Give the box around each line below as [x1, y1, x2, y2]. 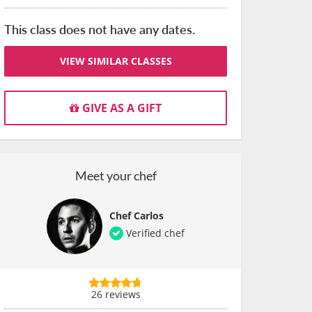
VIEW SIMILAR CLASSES [59, 54, 172, 68]
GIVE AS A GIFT [79, 100, 162, 116]
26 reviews [91, 288, 141, 301]
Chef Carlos [109, 209, 164, 222]
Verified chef [123, 226, 185, 240]
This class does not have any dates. [4, 20, 195, 38]
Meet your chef [75, 168, 157, 183]
